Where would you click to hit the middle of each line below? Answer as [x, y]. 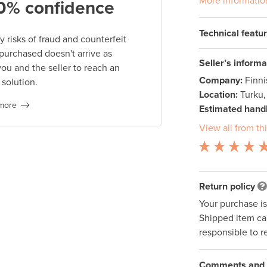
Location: [218, 95]
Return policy [227, 187]
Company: [221, 81]
